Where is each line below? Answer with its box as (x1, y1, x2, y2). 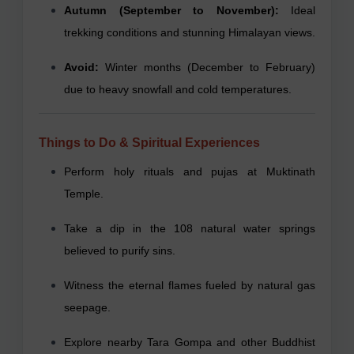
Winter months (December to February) (99, 60, 315, 73)
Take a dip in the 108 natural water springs (64, 221, 315, 235)
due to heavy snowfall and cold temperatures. (64, 82, 292, 96)
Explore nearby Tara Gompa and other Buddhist (64, 335, 315, 348)
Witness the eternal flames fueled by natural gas (64, 278, 315, 292)
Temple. (64, 186, 104, 200)
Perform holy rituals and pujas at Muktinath (64, 164, 315, 178)
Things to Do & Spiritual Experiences (39, 135, 260, 149)
